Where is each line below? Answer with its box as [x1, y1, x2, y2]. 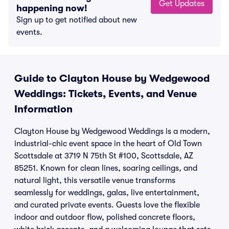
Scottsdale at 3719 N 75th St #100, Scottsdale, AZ [14, 151, 193, 161]
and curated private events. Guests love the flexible [14, 200, 200, 210]
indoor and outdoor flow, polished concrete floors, [14, 213, 195, 222]
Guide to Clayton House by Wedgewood [14, 73, 210, 84]
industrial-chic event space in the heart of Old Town [14, 139, 202, 148]
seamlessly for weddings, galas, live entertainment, [14, 188, 199, 197]
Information [14, 103, 73, 115]
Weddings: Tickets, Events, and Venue [14, 88, 197, 100]
